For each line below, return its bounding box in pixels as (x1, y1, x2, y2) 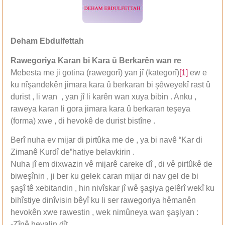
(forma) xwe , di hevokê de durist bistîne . (11, 116, 155, 125)
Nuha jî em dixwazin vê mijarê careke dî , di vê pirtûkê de (11, 160, 212, 169)
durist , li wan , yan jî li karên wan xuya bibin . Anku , (11, 92, 196, 101)
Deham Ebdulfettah (11, 37, 84, 46)
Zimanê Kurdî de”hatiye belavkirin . (11, 148, 135, 157)
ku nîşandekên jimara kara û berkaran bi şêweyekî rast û (11, 80, 210, 89)
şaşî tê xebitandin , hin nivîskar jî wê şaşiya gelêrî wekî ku (11, 184, 214, 193)
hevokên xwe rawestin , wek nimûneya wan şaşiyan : (11, 208, 198, 217)
